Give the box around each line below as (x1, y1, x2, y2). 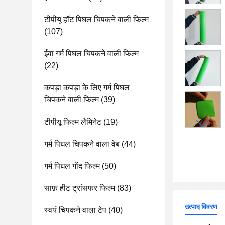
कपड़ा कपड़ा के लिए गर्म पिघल (44, 83, 130, 92)
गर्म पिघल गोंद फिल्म (44, 162, 100, 170)
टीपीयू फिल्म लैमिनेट (44, 118, 101, 126)
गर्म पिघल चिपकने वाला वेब (44, 140, 120, 148)
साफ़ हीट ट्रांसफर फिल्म (44, 184, 115, 192)
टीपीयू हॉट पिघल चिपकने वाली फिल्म (44, 15, 149, 24)
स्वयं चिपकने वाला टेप (44, 206, 106, 214)
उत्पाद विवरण (185, 203, 217, 211)
